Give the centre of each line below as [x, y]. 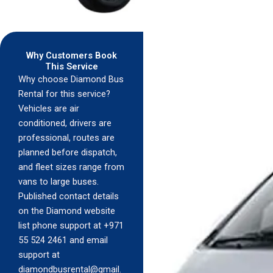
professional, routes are [66, 138]
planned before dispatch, [68, 152]
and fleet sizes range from [71, 167]
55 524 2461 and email [63, 240]
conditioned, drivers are [65, 123]
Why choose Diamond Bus [71, 79]
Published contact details [69, 196]
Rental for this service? [64, 94]
